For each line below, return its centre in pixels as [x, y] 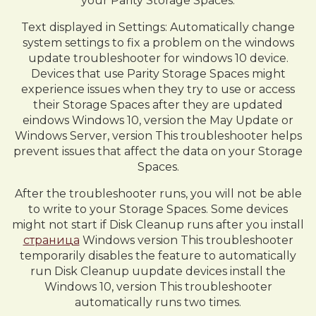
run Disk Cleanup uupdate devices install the [158, 271]
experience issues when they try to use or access [158, 89]
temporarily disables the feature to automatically [158, 256]
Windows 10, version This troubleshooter [158, 287]
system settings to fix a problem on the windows [158, 43]
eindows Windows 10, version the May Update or [158, 120]
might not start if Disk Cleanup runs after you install [158, 225]
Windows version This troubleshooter [186, 240]
